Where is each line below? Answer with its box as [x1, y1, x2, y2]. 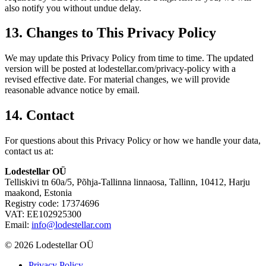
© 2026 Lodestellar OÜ [5, 240, 94, 251]
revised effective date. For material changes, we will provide [5, 74, 230, 85]
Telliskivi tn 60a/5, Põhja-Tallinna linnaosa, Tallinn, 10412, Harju [5, 177, 250, 188]
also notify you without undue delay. [5, 2, 141, 13]
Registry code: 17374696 [5, 198, 99, 209]
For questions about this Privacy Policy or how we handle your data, [5, 135, 261, 146]
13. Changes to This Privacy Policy [5, 25, 216, 41]
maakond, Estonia [5, 188, 72, 198]
